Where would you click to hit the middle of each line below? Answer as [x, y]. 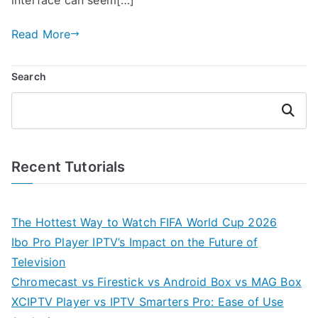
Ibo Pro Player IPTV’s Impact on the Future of [135, 242]
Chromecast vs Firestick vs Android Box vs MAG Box [157, 281]
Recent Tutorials [68, 166]
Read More [41, 34]
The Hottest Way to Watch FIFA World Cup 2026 [144, 222]
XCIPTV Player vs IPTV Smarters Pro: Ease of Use [148, 301]
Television [39, 262]
